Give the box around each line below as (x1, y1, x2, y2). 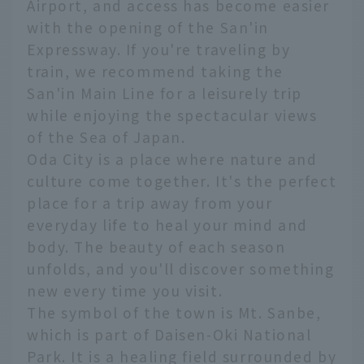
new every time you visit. (27, 280, 223, 301)
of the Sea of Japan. (27, 127, 186, 148)
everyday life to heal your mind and (27, 214, 308, 236)
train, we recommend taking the (27, 61, 284, 82)
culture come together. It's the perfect (27, 171, 337, 192)
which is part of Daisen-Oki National (27, 324, 312, 345)
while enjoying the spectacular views (27, 105, 318, 126)
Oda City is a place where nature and (27, 149, 318, 170)
